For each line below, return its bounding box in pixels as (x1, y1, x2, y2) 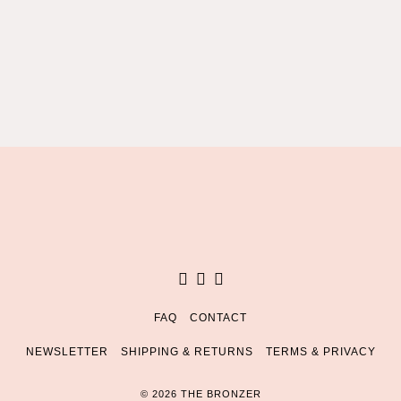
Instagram (204, 269, 277, 287)
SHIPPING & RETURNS (120, 346, 253, 358)
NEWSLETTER (25, 346, 108, 358)
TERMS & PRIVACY (265, 346, 376, 358)
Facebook (186, 269, 258, 287)
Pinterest (222, 269, 286, 287)
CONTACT (190, 311, 247, 324)
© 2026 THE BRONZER (140, 388, 261, 399)
